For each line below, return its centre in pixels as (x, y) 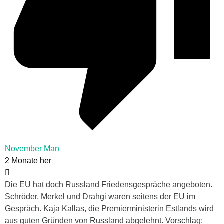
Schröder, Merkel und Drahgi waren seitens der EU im (100, 197)
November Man (32, 149)
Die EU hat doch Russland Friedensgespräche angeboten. (109, 185)
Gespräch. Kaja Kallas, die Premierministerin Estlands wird (109, 209)
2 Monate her (28, 161)
